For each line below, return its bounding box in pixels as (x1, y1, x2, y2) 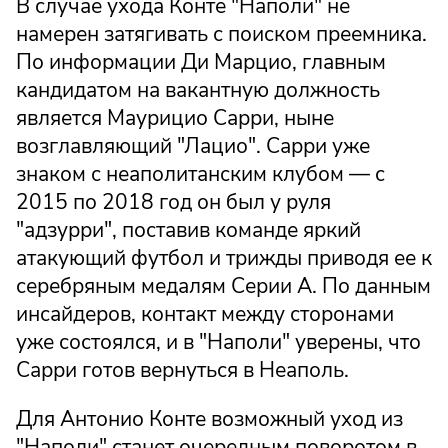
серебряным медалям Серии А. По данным (16, 272, 431, 301)
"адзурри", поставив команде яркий (16, 216, 361, 245)
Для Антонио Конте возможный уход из (16, 404, 403, 433)
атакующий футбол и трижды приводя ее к (16, 244, 432, 273)
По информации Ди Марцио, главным (16, 48, 386, 77)
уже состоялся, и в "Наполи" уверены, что (16, 328, 421, 357)
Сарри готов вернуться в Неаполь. (16, 356, 349, 385)
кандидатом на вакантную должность (16, 76, 380, 105)
